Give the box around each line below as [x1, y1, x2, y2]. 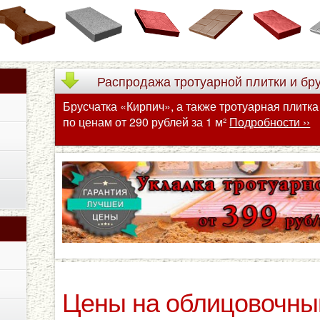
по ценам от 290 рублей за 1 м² [63, 113, 230, 130]
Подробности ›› [229, 113, 311, 130]
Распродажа [97, 71, 171, 90]
